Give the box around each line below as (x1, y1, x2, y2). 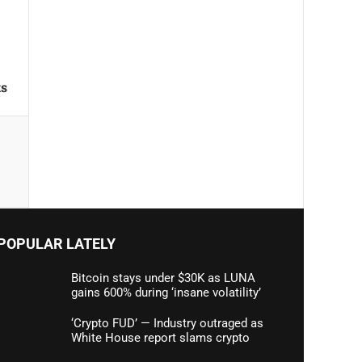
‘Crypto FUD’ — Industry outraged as (70, 316, 263, 330)
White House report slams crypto (70, 330, 250, 345)
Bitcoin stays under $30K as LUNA (70, 271, 255, 285)
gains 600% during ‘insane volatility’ (70, 285, 261, 300)
